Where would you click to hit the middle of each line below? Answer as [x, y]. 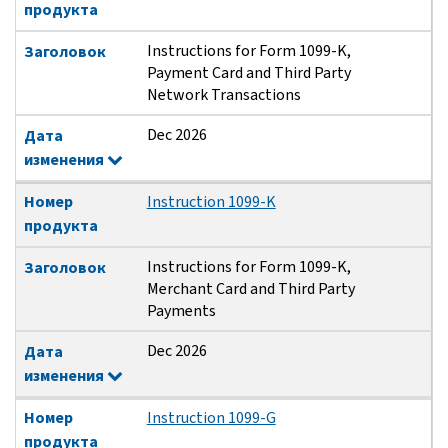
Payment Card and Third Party [248, 73]
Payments [181, 311]
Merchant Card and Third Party [250, 289]
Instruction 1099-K [211, 202]
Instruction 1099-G [211, 418]
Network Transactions [223, 95]
